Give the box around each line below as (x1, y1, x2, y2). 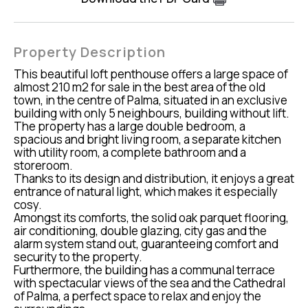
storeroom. (14, 157, 73, 174)
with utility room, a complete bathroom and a (14, 144, 246, 161)
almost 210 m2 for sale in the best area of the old (14, 79, 265, 96)
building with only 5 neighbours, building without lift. (14, 105, 289, 122)
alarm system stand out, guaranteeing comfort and (14, 236, 278, 252)
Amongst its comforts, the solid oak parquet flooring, (14, 210, 289, 226)
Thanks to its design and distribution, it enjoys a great (14, 170, 294, 187)
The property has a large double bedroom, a (14, 118, 245, 135)
